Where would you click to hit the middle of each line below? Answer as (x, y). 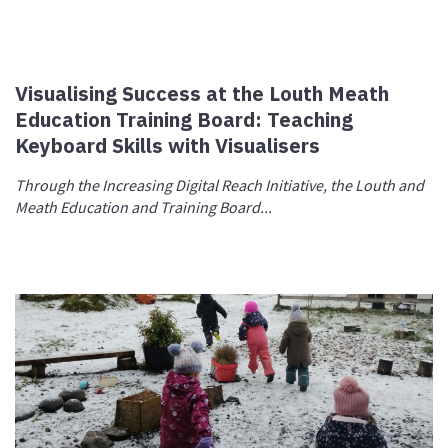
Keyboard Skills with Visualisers (168, 145)
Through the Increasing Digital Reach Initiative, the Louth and (220, 184)
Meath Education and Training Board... (144, 206)
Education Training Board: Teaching (184, 119)
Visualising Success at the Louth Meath (202, 93)
